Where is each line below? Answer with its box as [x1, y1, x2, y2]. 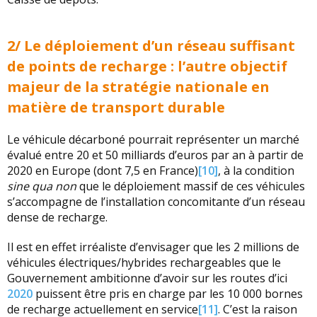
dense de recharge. [7, 209, 108, 225]
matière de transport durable [7, 98, 225, 117]
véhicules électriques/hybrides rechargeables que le [7, 255, 281, 270]
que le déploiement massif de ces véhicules [76, 178, 305, 194]
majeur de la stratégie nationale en [7, 77, 270, 96]
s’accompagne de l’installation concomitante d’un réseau [7, 194, 305, 209]
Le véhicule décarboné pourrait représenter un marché [7, 132, 299, 147]
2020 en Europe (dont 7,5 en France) [7, 163, 198, 178]
